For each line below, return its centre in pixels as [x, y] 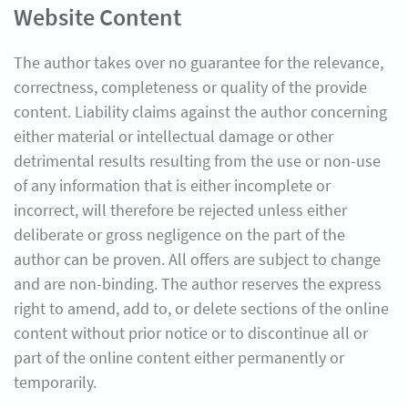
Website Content [97, 17]
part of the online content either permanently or [179, 357]
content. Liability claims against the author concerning [200, 112]
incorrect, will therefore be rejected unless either [180, 210]
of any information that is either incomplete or [172, 185]
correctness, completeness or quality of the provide [190, 87]
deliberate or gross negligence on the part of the [179, 235]
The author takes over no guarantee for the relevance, [199, 62]
